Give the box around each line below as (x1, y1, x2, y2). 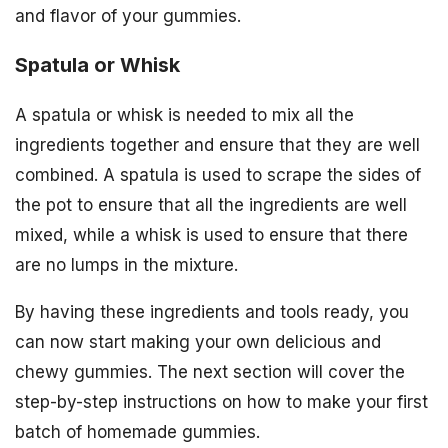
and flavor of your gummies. (15, 6, 241, 27)
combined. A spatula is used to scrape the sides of (15, 165, 421, 186)
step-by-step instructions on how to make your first (15, 392, 428, 413)
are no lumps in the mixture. (15, 255, 238, 276)
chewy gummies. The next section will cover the (15, 362, 405, 383)
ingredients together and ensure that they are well (15, 135, 420, 156)
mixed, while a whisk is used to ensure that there (15, 225, 408, 246)
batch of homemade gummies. (15, 422, 260, 443)
